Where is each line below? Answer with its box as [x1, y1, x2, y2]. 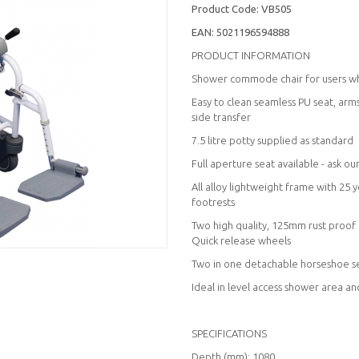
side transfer [192, 111, 251, 123]
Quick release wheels [192, 234, 291, 246]
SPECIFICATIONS [192, 327, 267, 339]
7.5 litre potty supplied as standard [192, 134, 353, 146]
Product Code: [192, 2, 261, 14]
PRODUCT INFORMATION [192, 49, 310, 61]
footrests [192, 196, 235, 208]
